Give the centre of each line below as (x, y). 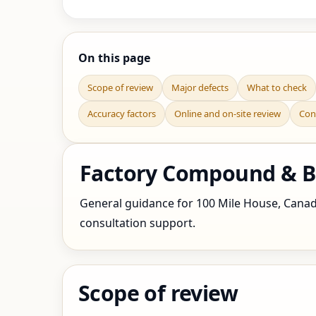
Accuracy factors (122, 114)
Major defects (200, 87)
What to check (277, 87)
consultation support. (138, 223)
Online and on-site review (227, 114)
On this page (114, 58)
